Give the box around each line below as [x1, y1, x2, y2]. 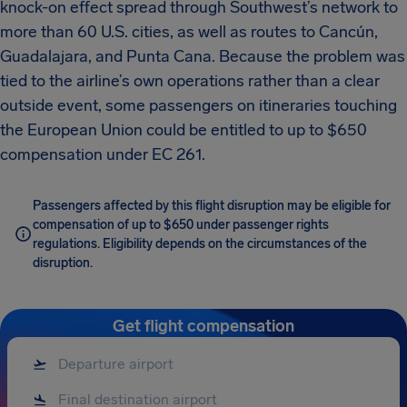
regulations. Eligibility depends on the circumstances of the [33, 236, 367, 252]
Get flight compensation [113, 316, 294, 336]
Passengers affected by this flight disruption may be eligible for [33, 198, 391, 213]
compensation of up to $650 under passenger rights [33, 217, 329, 233]
